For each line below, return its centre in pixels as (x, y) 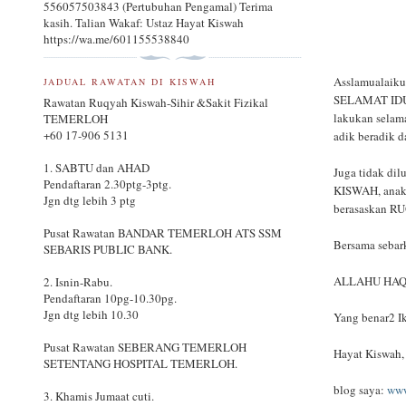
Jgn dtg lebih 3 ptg (90, 201)
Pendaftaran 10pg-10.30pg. (110, 299)
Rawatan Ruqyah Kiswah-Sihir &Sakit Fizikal (156, 103)
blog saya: (361, 389)
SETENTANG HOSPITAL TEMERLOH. (140, 364)
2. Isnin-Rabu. (78, 282)
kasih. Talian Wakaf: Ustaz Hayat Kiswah (144, 23)
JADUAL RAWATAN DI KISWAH (130, 81)
